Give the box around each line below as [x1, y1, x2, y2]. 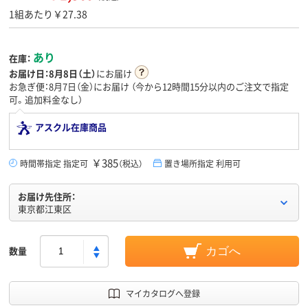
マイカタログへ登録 [125, 287, 200, 300]
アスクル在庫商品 [35, 120, 107, 134]
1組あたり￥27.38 [9, 7, 87, 21]
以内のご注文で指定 [208, 80, 289, 93]
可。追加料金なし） [9, 93, 82, 107]
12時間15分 [162, 80, 208, 93]
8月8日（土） [49, 67, 96, 80]
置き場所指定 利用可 [164, 157, 241, 170]
